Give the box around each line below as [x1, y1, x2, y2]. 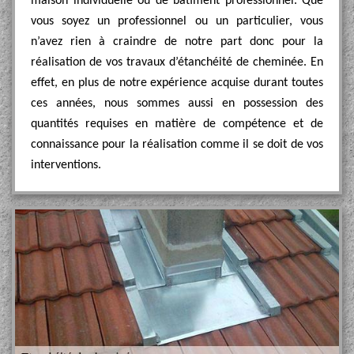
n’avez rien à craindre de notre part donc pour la [31, 36, 323, 48]
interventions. [31, 159, 101, 171]
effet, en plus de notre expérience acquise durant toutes [31, 77, 323, 89]
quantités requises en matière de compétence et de [31, 118, 323, 130]
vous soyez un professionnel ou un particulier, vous [31, 15, 323, 28]
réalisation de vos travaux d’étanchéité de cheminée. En [31, 56, 323, 69]
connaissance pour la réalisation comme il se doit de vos [31, 138, 323, 151]
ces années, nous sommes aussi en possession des [31, 97, 323, 110]
